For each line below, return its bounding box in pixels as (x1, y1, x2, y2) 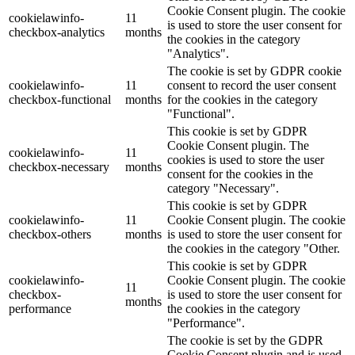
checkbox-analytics (9, 25, 105, 39)
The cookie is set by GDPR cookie (167, 63, 342, 78)
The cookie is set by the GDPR (167, 333, 323, 347)
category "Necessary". (167, 181, 279, 195)
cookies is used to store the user (167, 152, 324, 166)
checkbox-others (9, 227, 91, 241)
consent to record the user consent (167, 78, 336, 92)
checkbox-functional (9, 92, 111, 106)
